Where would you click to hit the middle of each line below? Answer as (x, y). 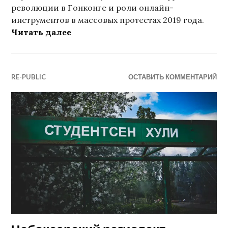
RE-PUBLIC (29, 77)
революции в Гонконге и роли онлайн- (93, 8)
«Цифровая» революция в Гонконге (149, 32)
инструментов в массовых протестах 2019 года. (108, 20)
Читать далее (41, 32)
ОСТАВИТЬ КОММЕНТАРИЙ (172, 77)
